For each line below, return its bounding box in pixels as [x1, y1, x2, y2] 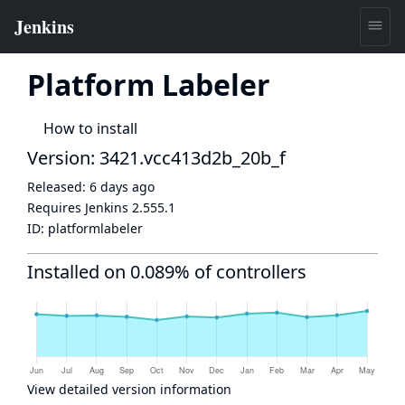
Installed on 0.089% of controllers [27, 259, 306, 284]
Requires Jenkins [27, 199, 132, 216]
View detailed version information [27, 381, 231, 398]
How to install [43, 118, 137, 138]
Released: [27, 178, 89, 195]
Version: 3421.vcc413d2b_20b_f [27, 146, 286, 170]
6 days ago [89, 178, 155, 195]
